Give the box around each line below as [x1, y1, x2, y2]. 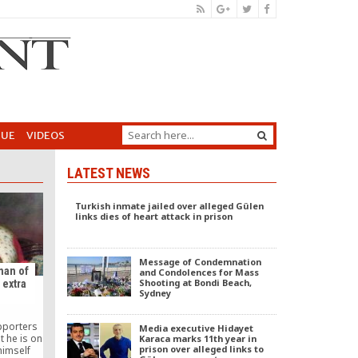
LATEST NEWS [66, 165, 150, 181]
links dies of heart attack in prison [74, 210, 233, 222]
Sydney [138, 287, 171, 299]
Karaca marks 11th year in [138, 332, 257, 344]
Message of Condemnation [138, 256, 261, 268]
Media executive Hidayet [138, 322, 253, 334]
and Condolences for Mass [138, 266, 259, 278]
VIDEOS [26, 129, 65, 142]
